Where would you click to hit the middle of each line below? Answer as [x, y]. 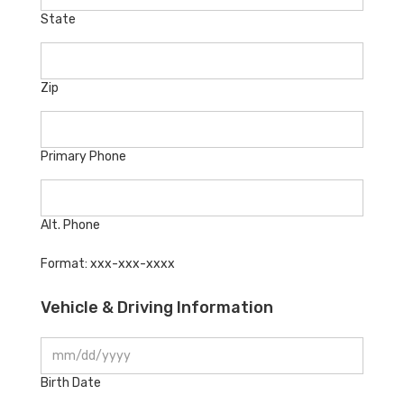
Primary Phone [83, 156]
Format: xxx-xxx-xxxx [108, 263]
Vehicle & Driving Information [157, 307]
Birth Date [71, 382]
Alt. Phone [70, 225]
